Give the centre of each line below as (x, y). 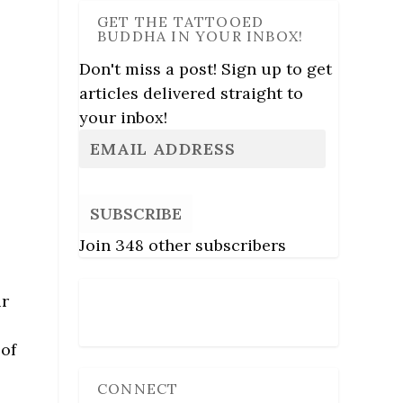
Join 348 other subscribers (183, 245)
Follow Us (132, 300)
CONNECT (138, 388)
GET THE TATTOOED (181, 21)
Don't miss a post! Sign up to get (206, 68)
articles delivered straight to (191, 93)
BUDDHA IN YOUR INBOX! (201, 36)
